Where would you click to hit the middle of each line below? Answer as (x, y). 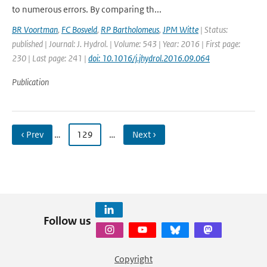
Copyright (133, 259)
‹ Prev (32, 134)
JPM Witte (181, 30)
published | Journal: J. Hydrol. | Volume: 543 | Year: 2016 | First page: (126, 44)
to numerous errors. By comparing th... (87, 9)
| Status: (213, 30)
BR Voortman (35, 30)
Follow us (67, 221)
